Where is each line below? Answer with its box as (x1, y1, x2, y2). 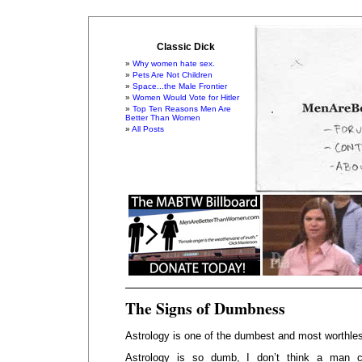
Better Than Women (125, 113, 200, 122)
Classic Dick (157, 41, 215, 53)
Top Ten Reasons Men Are (133, 104, 231, 113)
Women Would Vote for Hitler (133, 93, 239, 102)
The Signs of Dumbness (125, 297, 285, 320)
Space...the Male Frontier (133, 82, 227, 90)
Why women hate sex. (133, 59, 215, 68)
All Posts (132, 124, 164, 133)
